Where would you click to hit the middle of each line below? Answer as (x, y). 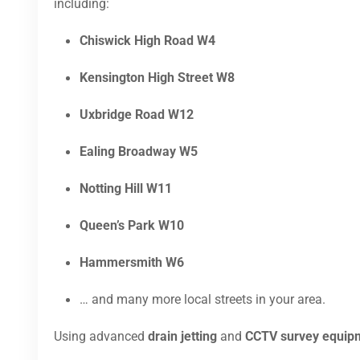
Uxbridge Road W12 (137, 115)
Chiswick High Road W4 (147, 41)
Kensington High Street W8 (157, 78)
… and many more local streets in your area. (202, 300)
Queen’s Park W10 (132, 226)
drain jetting (182, 337)
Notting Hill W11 (126, 189)
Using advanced (101, 337)
